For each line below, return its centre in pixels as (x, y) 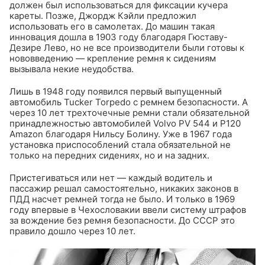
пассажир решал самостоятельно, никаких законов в (124, 188)
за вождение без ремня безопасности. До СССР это (122, 220)
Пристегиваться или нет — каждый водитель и (111, 178)
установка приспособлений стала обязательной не (120, 145)
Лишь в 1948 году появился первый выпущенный (116, 91)
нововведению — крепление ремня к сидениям (113, 58)
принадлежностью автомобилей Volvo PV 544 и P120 (125, 123)
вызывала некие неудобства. (72, 69)
